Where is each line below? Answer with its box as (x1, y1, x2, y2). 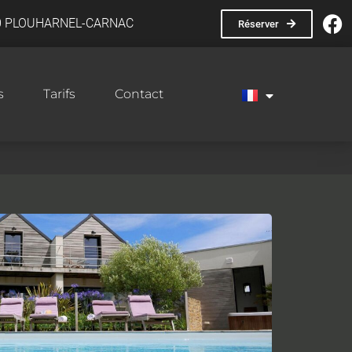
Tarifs (43, 86, 75, 101)
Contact (115, 86, 163, 101)
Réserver (238, 17, 279, 30)
